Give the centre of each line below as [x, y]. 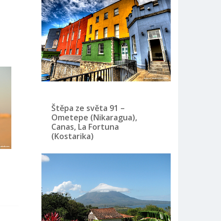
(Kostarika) [72, 136]
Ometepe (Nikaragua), [94, 117]
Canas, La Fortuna [85, 127]
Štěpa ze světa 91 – [88, 108]
